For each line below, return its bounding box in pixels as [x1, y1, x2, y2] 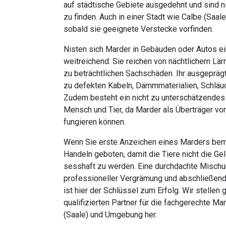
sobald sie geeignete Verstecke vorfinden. [64, 24, 213, 34]
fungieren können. [64, 117, 126, 127]
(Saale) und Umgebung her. [64, 210, 157, 219]
